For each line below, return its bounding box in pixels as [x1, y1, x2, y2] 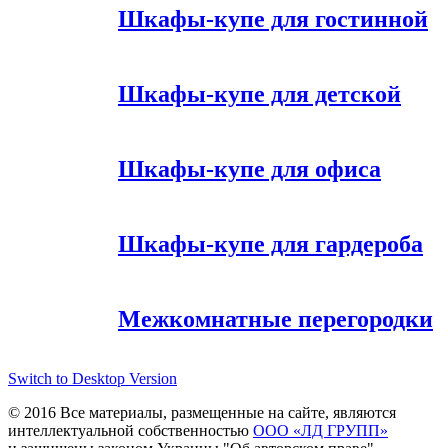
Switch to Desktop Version [8, 370, 177, 388]
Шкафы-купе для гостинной [118, 5, 428, 32]
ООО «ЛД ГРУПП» [253, 422, 388, 440]
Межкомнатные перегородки [118, 305, 433, 332]
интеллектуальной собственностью [8, 422, 253, 440]
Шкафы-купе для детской [118, 80, 401, 107]
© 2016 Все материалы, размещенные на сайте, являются [8, 404, 396, 422]
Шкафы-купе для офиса [118, 155, 381, 182]
